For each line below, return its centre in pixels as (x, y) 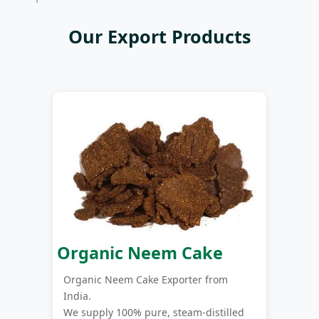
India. (77, 296)
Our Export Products (159, 36)
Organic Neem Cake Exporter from (146, 279)
